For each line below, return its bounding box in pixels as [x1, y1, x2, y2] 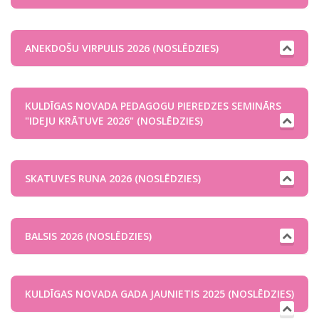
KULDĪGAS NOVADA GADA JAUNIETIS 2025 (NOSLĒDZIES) [25, 287, 294, 300]
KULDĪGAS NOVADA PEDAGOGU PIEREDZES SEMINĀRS [25, 99, 281, 113]
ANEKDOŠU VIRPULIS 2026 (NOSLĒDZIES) [25, 41, 219, 55]
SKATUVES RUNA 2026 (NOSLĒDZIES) [25, 172, 201, 185]
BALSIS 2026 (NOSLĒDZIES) [25, 229, 152, 243]
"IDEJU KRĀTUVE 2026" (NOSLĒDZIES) [25, 114, 203, 127]
